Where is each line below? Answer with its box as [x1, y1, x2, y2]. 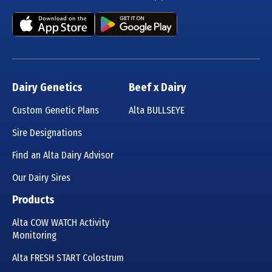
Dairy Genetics [12, 81, 83, 95]
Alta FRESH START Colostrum [12, 252, 124, 264]
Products [12, 193, 55, 207]
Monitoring [12, 229, 56, 242]
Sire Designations [12, 127, 82, 139]
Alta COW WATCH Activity [12, 217, 109, 229]
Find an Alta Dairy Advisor [12, 149, 114, 161]
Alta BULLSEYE [129, 104, 185, 117]
